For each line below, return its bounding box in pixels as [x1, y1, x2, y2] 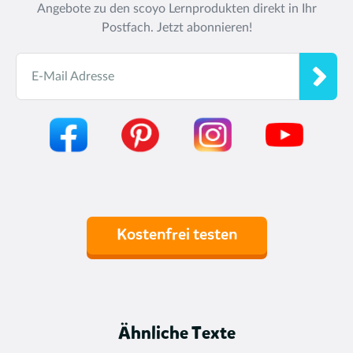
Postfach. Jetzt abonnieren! [101, 20, 252, 34]
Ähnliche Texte [117, 325, 236, 343]
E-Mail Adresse [32, 69, 114, 83]
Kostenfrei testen [116, 227, 237, 243]
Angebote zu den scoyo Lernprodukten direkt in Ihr [36, 2, 317, 15]
